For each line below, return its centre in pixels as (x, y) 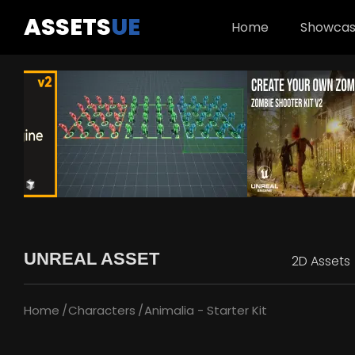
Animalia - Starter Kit (206, 310)
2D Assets (321, 261)
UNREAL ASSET (92, 259)
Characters (102, 310)
